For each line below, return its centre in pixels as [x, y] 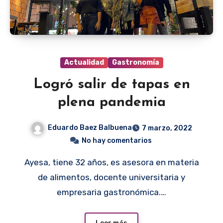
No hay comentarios [116, 141]
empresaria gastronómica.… [111, 192]
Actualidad [84, 63]
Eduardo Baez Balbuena [90, 128]
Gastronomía [135, 63]
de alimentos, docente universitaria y [111, 177]
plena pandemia [111, 103]
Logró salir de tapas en [111, 85]
